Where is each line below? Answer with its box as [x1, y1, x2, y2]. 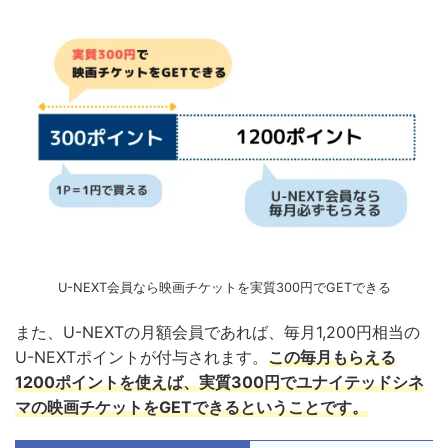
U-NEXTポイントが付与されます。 [15, 346, 268, 367]
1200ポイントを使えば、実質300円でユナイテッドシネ [15, 371, 424, 392]
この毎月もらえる [268, 346, 396, 367]
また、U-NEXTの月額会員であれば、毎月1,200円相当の [15, 321, 420, 342]
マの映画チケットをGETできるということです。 [15, 396, 368, 417]
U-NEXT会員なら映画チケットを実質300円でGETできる [57, 279, 391, 295]
